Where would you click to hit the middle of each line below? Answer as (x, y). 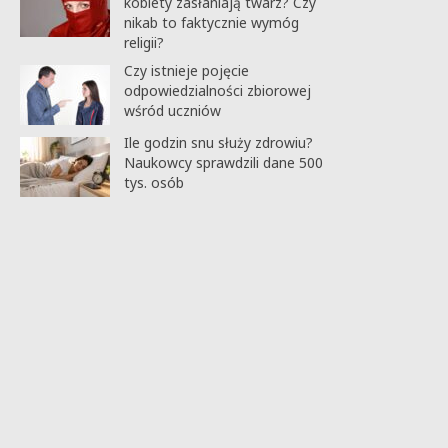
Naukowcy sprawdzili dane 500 (223, 162)
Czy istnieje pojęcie (186, 70)
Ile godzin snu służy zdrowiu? (218, 142)
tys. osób (153, 182)
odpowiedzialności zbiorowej (217, 90)
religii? (143, 42)
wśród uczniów (172, 110)
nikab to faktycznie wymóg (211, 22)
